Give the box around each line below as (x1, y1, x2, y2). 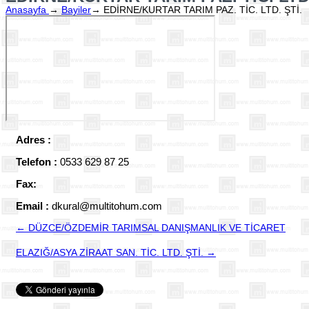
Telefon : (16, 155, 60, 168)
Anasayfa (6, 3, 49, 15)
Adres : (16, 133, 51, 146)
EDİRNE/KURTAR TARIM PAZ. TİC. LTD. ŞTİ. (101, 3, 302, 15)
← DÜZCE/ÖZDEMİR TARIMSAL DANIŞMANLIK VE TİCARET (16, 221, 286, 233)
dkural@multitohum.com (52, 199, 162, 212)
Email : (16, 199, 52, 212)
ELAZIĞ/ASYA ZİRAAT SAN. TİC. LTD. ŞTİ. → (16, 246, 216, 258)
